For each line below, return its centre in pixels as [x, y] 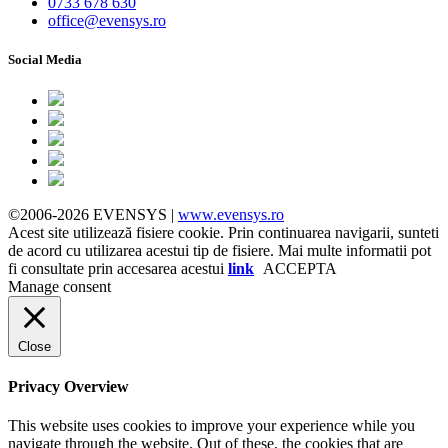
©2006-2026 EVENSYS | [93, 214]
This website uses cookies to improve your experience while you [211, 426]
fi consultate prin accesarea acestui [118, 268]
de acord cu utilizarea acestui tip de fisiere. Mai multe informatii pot [219, 250]
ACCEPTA [300, 268]
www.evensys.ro [231, 214]
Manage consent [59, 286]
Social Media [45, 59]
